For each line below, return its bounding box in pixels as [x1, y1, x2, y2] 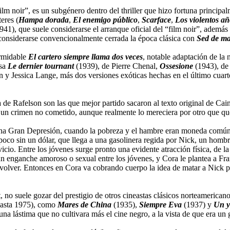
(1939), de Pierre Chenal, [74, 61, 160, 70]
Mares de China [57, 200, 111, 209]
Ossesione [160, 61, 193, 70]
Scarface [142, 15, 171, 24]
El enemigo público [73, 15, 138, 24]
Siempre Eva [139, 200, 182, 209]
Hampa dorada [18, 15, 69, 24]
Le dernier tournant [8, 61, 74, 70]
